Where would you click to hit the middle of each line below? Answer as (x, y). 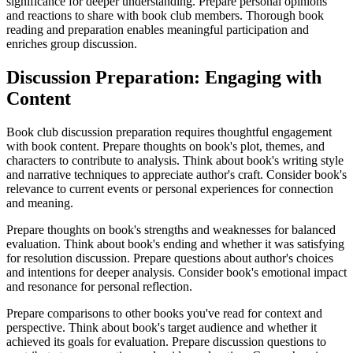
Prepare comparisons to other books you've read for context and (164, 313)
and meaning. (40, 203)
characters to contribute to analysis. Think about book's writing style (175, 160)
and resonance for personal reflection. (99, 286)
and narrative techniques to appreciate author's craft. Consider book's (176, 174)
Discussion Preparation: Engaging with (164, 77)
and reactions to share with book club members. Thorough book (165, 15)
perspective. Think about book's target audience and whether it (162, 327)
